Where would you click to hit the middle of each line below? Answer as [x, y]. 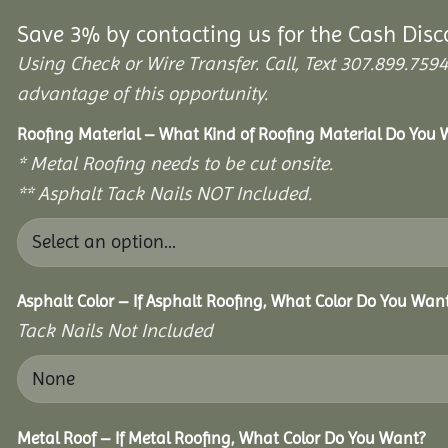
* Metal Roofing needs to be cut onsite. [175, 163]
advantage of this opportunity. [142, 94]
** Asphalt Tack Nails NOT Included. [164, 193]
